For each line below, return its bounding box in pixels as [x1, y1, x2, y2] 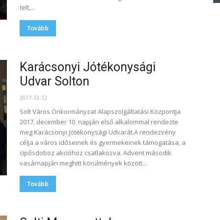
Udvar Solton [20, 74, 89, 88]
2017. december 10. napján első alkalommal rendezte [20, 117, 178, 126]
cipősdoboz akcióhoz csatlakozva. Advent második [20, 148, 171, 157]
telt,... [20, 3, 35, 12]
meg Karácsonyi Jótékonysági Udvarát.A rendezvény [20, 128, 176, 137]
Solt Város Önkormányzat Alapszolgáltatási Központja [20, 107, 181, 116]
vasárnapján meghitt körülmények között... [20, 159, 147, 167]
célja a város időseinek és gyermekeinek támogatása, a [20, 138, 186, 147]
